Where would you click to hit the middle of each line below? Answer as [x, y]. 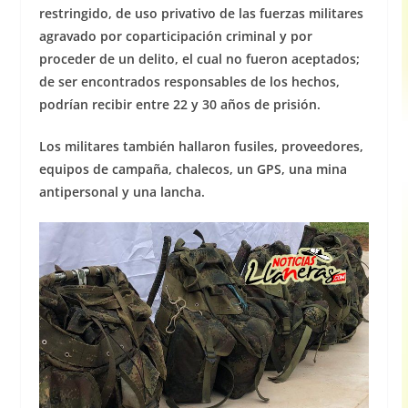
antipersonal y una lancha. [122, 192]
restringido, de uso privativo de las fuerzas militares [201, 14]
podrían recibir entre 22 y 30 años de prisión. [179, 105]
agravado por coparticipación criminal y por [175, 36]
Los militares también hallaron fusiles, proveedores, [201, 147]
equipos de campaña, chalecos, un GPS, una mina [193, 169]
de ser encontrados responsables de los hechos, [189, 82]
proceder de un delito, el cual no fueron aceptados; [199, 59]
